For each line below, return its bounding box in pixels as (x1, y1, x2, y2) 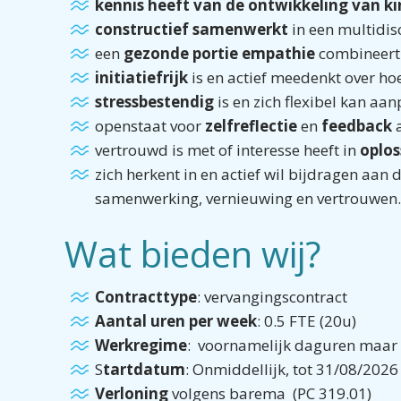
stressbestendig (95, 91, 214, 112)
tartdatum (103, 359, 185, 380)
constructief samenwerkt (95, 19, 288, 39)
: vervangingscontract (197, 286, 347, 307)
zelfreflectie (205, 115, 297, 136)
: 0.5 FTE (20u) (257, 311, 356, 331)
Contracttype (95, 286, 197, 307)
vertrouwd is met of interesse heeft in (95, 140, 360, 160)
